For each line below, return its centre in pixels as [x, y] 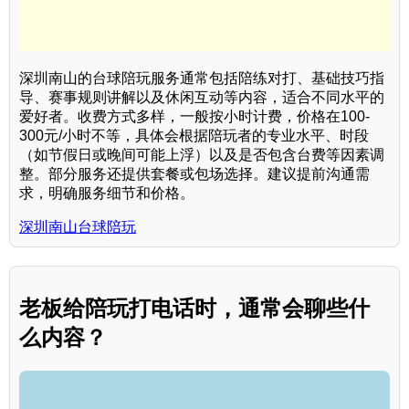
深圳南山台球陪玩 [78, 227]
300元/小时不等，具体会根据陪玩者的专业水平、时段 [194, 136]
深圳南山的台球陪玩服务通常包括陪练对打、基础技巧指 [202, 78]
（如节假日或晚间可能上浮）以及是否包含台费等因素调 [202, 155]
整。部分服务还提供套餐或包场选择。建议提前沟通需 [194, 174]
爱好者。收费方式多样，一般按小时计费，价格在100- [194, 116]
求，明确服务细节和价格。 [107, 193]
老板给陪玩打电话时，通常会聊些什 [194, 308]
